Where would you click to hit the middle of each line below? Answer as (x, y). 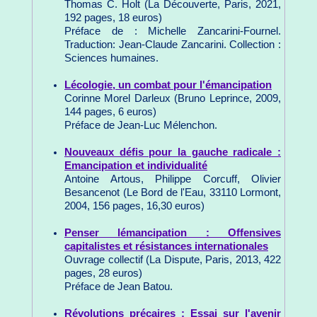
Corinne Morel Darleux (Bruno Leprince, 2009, (173, 98)
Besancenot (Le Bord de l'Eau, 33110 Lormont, (173, 192)
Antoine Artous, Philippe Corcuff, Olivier (173, 179)
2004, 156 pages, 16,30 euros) (134, 206)
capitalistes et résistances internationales (166, 246)
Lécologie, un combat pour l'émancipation (168, 85)
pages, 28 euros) (103, 273)
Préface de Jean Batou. (119, 286)
